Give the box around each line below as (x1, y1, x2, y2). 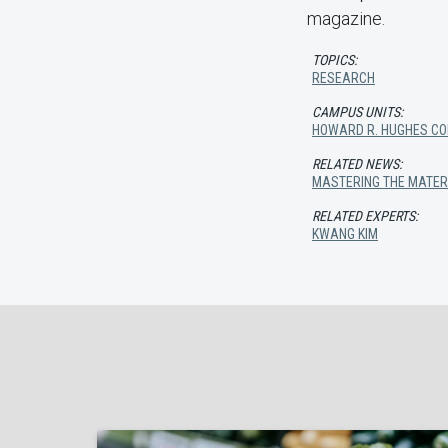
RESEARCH (312, 70, 375, 86)
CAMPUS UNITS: (312, 104, 403, 120)
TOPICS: (312, 52, 357, 68)
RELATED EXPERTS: (312, 208, 418, 224)
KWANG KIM (312, 226, 378, 242)
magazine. (307, 8, 385, 29)
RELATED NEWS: (312, 156, 402, 172)
